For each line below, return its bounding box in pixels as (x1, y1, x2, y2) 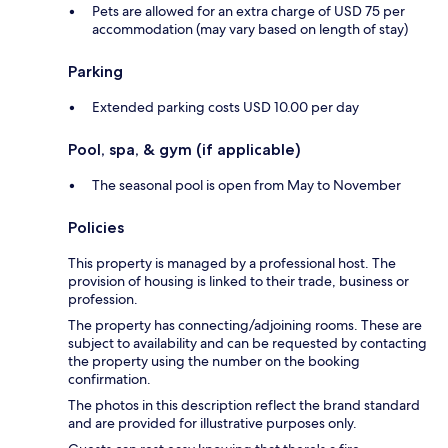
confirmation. (68, 370, 151, 389)
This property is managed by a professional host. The (68, 254, 396, 273)
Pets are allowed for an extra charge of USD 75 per (92, 2, 405, 21)
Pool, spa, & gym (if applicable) (68, 140, 301, 160)
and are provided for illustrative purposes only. (68, 414, 357, 433)
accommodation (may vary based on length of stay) (92, 20, 408, 39)
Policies (68, 218, 124, 238)
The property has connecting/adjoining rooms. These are (68, 316, 422, 335)
